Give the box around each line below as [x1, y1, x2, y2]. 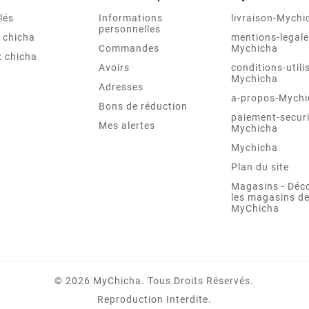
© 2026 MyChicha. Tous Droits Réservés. [54, 275, 255, 286]
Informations [99, 12, 163, 23]
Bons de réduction [99, 100, 188, 112]
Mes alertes [99, 119, 156, 131]
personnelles [99, 23, 161, 34]
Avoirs [99, 61, 130, 73]
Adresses [99, 81, 144, 92]
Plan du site [230, 161, 289, 172]
